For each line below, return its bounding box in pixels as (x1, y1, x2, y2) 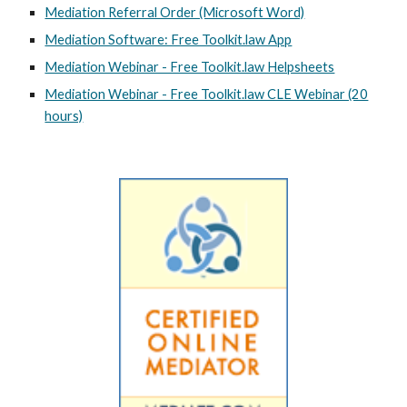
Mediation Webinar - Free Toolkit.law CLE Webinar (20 (45, 86, 369, 102)
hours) (45, 108, 84, 124)
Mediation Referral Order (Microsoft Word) (45, 5, 305, 20)
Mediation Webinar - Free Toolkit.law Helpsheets (45, 59, 335, 74)
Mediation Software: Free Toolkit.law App (45, 32, 293, 47)
